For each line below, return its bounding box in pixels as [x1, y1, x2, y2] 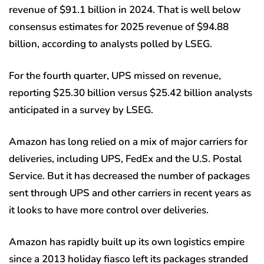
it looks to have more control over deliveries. [9, 203, 209, 217]
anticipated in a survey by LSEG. [9, 103, 153, 117]
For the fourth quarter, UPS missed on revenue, [9, 68, 221, 82]
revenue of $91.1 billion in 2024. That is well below [9, 2, 240, 16]
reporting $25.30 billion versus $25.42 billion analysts [9, 85, 252, 100]
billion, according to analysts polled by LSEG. [9, 37, 212, 51]
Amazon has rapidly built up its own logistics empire [9, 235, 245, 249]
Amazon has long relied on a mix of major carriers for [9, 134, 247, 148]
